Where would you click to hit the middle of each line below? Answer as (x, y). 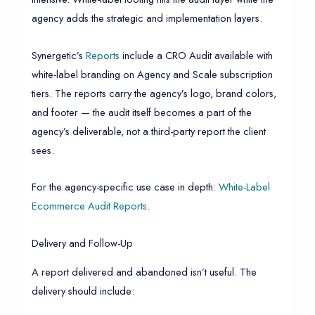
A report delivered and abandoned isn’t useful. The (144, 272)
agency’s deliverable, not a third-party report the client (148, 131)
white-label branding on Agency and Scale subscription (152, 74)
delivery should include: (83, 291)
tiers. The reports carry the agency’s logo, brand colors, (154, 93)
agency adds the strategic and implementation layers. (147, 18)
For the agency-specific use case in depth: (125, 187)
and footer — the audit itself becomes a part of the (141, 112)
